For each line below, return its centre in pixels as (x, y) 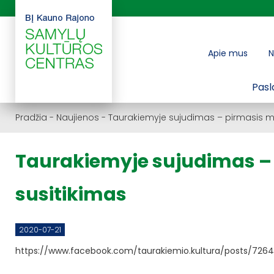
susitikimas (71, 195)
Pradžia (31, 117)
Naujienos (78, 117)
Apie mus (228, 53)
